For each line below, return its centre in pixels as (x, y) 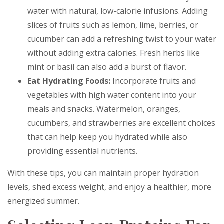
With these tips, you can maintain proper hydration (103, 173)
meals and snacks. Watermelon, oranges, (104, 109)
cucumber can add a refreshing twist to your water (122, 39)
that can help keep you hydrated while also (107, 137)
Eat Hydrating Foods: (70, 81)
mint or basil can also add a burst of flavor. (107, 67)
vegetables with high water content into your (112, 95)
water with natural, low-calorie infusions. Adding (118, 11)
